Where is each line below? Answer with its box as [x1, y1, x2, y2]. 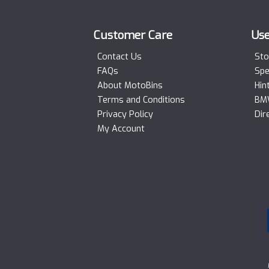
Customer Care [93, 27, 172, 43]
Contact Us [97, 50, 142, 62]
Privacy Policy [97, 108, 153, 120]
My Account [97, 122, 145, 134]
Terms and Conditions [97, 94, 185, 106]
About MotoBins [97, 79, 163, 91]
